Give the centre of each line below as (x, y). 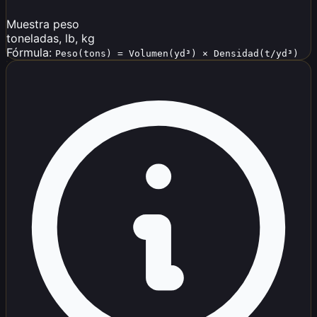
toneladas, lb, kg (51, 39)
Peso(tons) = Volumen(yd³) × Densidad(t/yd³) (177, 54)
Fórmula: (29, 53)
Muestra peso (43, 24)
